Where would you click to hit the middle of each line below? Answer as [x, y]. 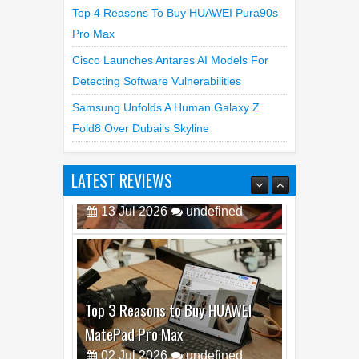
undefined [214, 295]
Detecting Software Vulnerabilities [157, 50]
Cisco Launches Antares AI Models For [170, 29]
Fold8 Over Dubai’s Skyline [141, 97]
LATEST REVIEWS [122, 149]
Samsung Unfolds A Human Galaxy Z [166, 77]
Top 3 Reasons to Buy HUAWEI [168, 249]
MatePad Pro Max [134, 273]
